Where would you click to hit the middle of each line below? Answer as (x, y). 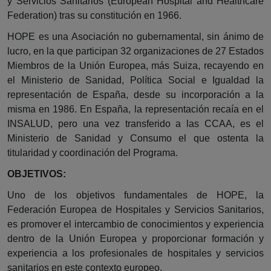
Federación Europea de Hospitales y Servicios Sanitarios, (135, 210)
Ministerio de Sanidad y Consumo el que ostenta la (135, 138)
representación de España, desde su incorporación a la (135, 95)
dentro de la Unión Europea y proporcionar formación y (135, 239)
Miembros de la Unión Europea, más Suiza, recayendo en (135, 66)
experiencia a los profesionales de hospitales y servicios (135, 253)
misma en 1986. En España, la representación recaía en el (135, 109)
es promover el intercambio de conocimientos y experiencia (135, 224)
